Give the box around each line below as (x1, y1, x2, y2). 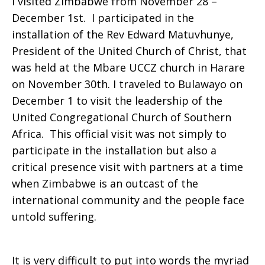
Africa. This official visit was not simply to (12, 127, 227, 141)
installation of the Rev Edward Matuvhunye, (12, 27, 234, 41)
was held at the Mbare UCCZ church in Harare (12, 60, 245, 75)
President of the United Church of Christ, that (12, 44, 247, 58)
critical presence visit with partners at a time (12, 160, 243, 174)
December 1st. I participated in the (12, 11, 194, 25)
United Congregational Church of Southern (12, 110, 231, 124)
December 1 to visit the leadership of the (12, 93, 222, 108)
